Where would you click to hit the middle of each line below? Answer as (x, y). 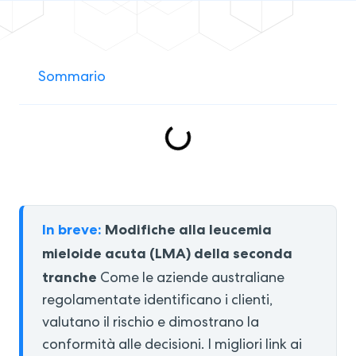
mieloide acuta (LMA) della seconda (167, 253)
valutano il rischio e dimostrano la (151, 323)
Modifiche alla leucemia (188, 229)
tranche (70, 277)
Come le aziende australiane (191, 279)
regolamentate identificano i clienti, (157, 301)
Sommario (72, 78)
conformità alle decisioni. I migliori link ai (172, 346)
